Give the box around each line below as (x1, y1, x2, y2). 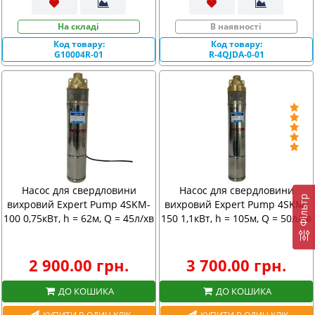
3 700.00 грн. (186, 255, 286, 276)
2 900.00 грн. (29, 255, 129, 276)
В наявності (210, 20, 262, 32)
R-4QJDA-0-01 (208, 48, 264, 60)
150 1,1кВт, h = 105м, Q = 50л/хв (161, 212, 311, 225)
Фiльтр (297, 193, 310, 226)
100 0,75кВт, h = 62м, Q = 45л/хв (4, 212, 154, 225)
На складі (58, 20, 100, 32)
